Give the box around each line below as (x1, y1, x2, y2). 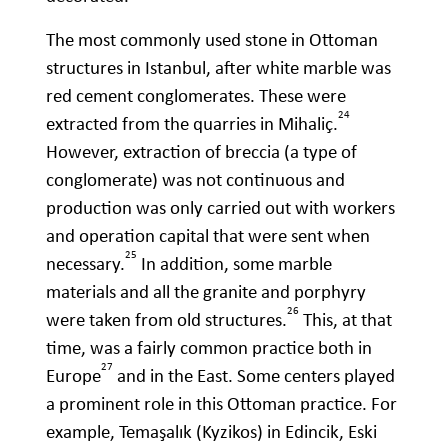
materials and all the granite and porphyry (46, 280, 366, 304)
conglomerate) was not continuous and (46, 168, 345, 192)
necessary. (46, 252, 125, 276)
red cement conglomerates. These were (46, 84, 346, 108)
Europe (46, 364, 101, 388)
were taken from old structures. (46, 308, 287, 332)
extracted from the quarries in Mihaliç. (46, 112, 338, 136)
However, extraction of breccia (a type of (46, 140, 357, 164)
